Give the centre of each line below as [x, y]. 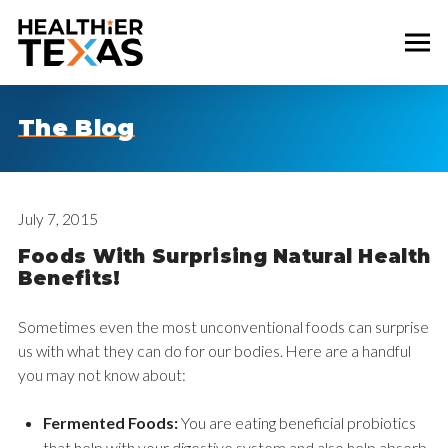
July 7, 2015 [57, 219]
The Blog [76, 128]
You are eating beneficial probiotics [296, 423]
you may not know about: [101, 375]
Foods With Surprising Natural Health [224, 256]
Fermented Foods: [110, 423]
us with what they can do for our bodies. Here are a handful [214, 351]
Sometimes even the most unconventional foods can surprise [223, 327]
